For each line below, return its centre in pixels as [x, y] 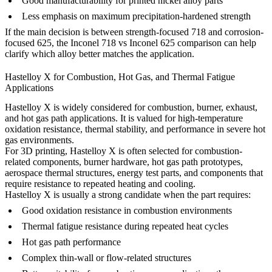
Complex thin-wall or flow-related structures [107, 257]
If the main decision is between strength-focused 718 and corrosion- [134, 32]
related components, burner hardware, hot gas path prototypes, [124, 161]
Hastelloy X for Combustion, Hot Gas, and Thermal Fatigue [120, 76]
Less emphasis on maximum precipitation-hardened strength [136, 16]
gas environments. [39, 140]
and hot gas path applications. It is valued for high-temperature [124, 118]
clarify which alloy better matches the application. [100, 54]
